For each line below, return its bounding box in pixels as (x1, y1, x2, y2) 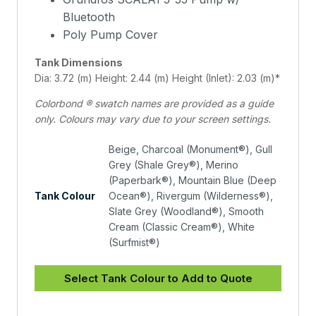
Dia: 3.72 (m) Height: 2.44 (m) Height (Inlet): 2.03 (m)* (34, 72, 280, 85)
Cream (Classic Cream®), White (108, 221, 255, 233)
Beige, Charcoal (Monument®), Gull (108, 143, 272, 156)
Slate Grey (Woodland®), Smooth (108, 205, 264, 218)
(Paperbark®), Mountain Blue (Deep (108, 174, 276, 187)
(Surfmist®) (108, 236, 160, 249)
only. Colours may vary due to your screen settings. (34, 113, 271, 126)
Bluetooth (62, 10, 115, 25)
